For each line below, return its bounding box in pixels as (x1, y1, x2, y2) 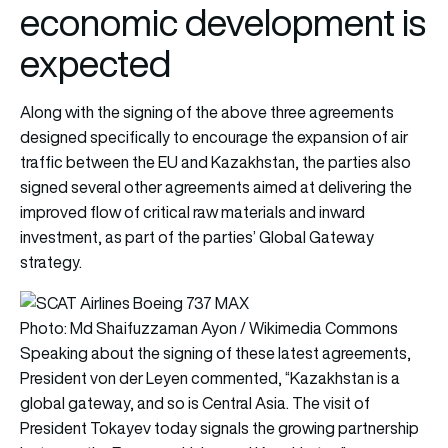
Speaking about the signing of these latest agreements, (20, 342, 411, 365)
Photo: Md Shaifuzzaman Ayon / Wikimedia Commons (20, 317, 398, 340)
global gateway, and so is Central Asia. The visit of (20, 392, 370, 415)
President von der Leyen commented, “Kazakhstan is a (20, 367, 400, 390)
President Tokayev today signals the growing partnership (20, 417, 419, 440)
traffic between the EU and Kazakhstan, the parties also (20, 151, 411, 174)
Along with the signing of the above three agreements (20, 101, 394, 124)
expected (20, 38, 171, 90)
